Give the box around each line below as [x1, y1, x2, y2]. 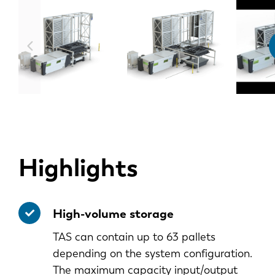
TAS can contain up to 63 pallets [53, 230, 215, 244]
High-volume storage [53, 206, 174, 222]
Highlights [18, 153, 138, 183]
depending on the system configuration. [53, 247, 252, 261]
